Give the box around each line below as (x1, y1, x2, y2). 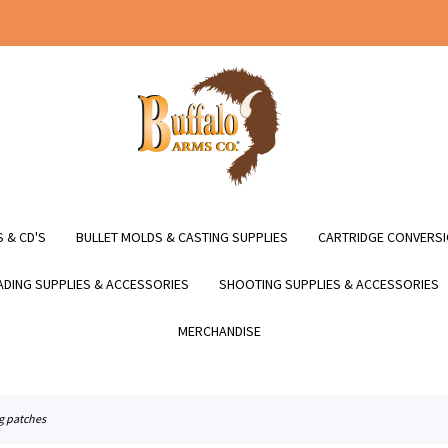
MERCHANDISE (177, 322, 261, 340)
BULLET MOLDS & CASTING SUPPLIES (76, 228, 288, 246)
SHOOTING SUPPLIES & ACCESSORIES (219, 275, 439, 293)
